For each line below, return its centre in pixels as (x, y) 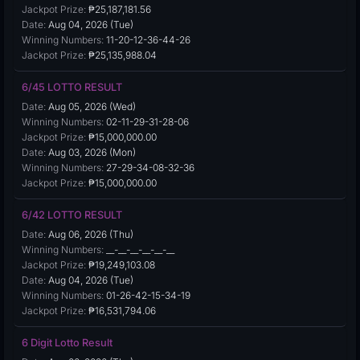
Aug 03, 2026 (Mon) (91, 152)
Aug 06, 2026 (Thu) (90, 234)
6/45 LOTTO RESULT (72, 87)
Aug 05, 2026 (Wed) (91, 106)
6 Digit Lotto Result (67, 343)
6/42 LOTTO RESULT (72, 215)
